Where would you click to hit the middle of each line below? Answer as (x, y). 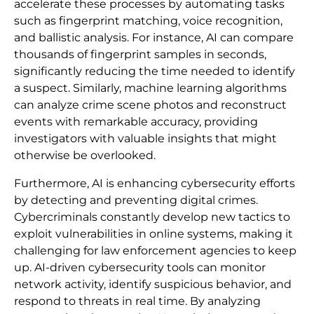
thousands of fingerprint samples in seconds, (140, 55)
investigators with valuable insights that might (145, 139)
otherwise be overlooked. (85, 156)
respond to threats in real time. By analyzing (137, 301)
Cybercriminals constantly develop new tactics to (152, 217)
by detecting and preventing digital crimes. (136, 200)
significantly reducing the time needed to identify (155, 71)
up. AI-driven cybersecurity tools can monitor (140, 268)
